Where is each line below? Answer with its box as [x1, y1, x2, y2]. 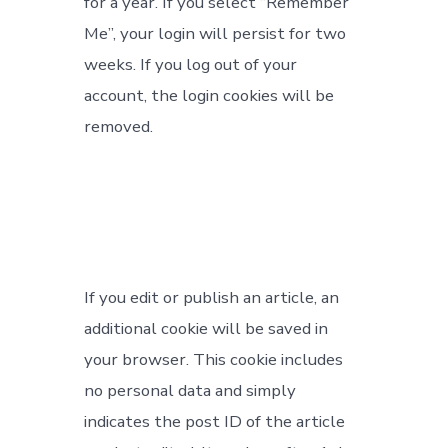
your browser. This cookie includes [84, 347, 344, 371]
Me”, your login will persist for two [84, 21, 347, 45]
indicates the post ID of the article [84, 409, 346, 433]
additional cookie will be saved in [84, 316, 329, 340]
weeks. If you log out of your [84, 52, 298, 76]
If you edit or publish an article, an [84, 285, 340, 309]
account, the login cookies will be [84, 83, 335, 107]
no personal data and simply [84, 378, 297, 402]
